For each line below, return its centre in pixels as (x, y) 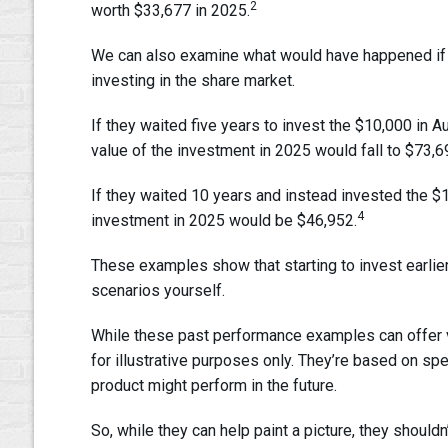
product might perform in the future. (215, 386)
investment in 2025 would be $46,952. (223, 221)
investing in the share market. (194, 81)
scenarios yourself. (157, 291)
